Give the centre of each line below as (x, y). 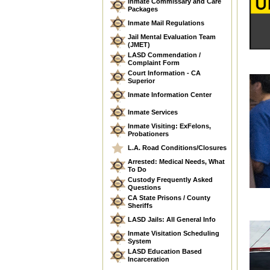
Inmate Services (153, 112)
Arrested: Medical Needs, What (176, 162)
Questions (144, 187)
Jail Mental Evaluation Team (172, 37)
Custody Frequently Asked (170, 180)
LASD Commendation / (164, 55)
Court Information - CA (164, 73)
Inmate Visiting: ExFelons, (169, 126)
